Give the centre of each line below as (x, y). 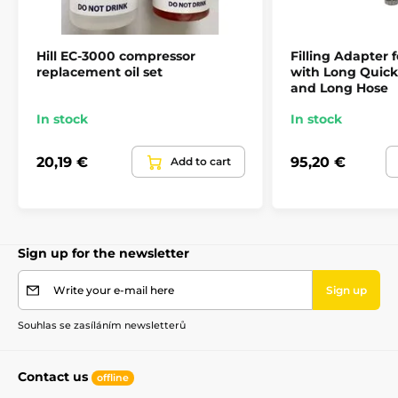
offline (113, 377)
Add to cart (201, 162)
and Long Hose (339, 88)
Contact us (55, 377)
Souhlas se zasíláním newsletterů (102, 326)
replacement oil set (99, 72)
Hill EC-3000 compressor (116, 56)
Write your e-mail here (114, 291)
